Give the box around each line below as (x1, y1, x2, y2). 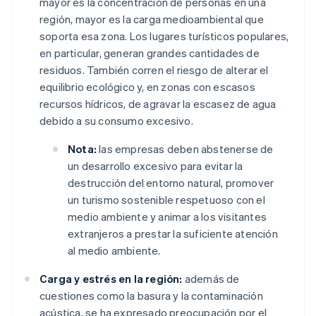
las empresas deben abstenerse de (97, 142, 274, 157)
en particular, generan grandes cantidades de (39, 46, 260, 61)
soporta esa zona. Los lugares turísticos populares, (39, 29, 289, 44)
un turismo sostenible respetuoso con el (68, 193, 265, 207)
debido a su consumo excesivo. (39, 114, 193, 128)
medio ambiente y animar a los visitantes (68, 209, 267, 224)
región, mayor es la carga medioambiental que (39, 12, 264, 27)
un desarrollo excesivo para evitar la (68, 159, 243, 174)
